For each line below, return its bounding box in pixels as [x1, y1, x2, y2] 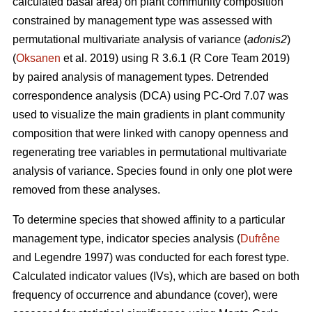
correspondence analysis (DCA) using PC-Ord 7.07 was [13, 90, 288, 102]
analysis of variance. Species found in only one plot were [13, 165, 292, 178]
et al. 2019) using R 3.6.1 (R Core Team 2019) [61, 52, 290, 65]
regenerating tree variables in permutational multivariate [13, 146, 287, 159]
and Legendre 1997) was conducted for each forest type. [13, 251, 289, 264]
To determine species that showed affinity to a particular [13, 214, 285, 226]
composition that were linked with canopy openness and [13, 127, 288, 140]
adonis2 [247, 33, 287, 46]
